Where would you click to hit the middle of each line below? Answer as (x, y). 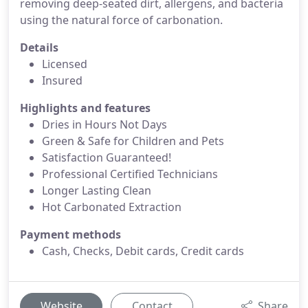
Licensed (65, 64)
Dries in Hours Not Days (104, 124)
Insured (62, 80)
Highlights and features (85, 108)
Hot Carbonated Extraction (112, 207)
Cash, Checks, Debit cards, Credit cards (143, 251)
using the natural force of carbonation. (121, 20)
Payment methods (70, 234)
